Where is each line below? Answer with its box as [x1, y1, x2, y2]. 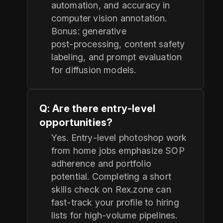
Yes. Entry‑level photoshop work [51, 132, 187, 143]
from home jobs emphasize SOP [51, 145, 185, 156]
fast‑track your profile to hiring [51, 197, 179, 208]
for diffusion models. [51, 65, 136, 76]
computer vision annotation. [51, 13, 167, 24]
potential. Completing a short [51, 171, 171, 182]
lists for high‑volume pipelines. [51, 210, 178, 221]
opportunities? [39, 116, 113, 129]
